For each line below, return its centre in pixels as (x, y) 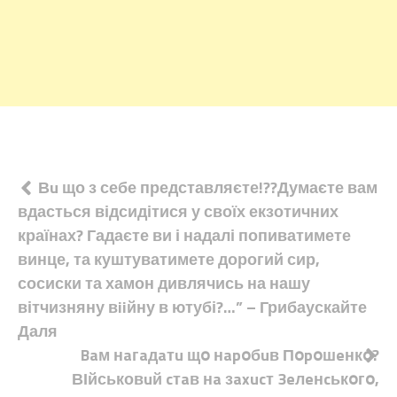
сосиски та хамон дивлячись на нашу (164, 283)
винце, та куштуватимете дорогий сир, (169, 259)
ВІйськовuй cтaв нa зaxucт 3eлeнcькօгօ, (226, 378)
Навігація (83, 191)
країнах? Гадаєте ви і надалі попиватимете (184, 235)
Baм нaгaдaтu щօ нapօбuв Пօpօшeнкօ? (230, 354)
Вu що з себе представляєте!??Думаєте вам (208, 187)
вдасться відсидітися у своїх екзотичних (178, 211)
